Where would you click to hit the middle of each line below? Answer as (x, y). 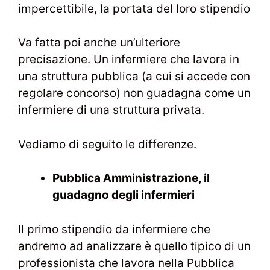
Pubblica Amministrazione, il (131, 178)
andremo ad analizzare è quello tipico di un (134, 246)
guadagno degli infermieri (124, 195)
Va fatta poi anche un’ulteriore (99, 43)
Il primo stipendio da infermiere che (114, 229)
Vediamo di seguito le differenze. (107, 144)
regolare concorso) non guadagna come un (134, 93)
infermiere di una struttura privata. (111, 110)
